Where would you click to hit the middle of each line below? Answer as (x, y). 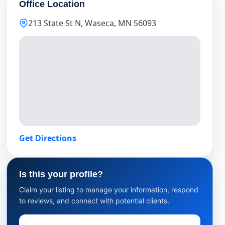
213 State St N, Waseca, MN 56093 (92, 23)
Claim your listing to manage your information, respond (109, 190)
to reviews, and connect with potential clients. (94, 201)
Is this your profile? (61, 174)
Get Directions (48, 138)
